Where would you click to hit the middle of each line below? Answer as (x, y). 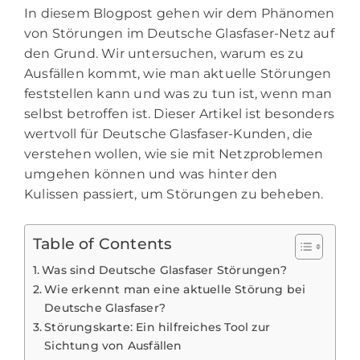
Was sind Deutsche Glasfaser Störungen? (164, 270)
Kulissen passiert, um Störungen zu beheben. (174, 194)
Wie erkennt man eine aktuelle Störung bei (175, 290)
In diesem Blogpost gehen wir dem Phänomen (180, 14)
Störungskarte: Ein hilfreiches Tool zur (157, 327)
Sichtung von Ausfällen (113, 346)
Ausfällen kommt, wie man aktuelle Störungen (178, 74)
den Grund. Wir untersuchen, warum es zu (164, 54)
